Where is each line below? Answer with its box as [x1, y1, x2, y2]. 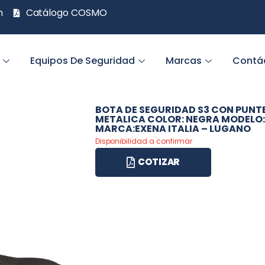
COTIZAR [137, 155, 180, 168]
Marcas [166, 54, 202, 67]
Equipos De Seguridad [30, 54, 135, 67]
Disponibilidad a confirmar [95, 136, 192, 146]
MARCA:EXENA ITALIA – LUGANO [95, 122, 251, 135]
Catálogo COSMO [25, 6, 108, 20]
